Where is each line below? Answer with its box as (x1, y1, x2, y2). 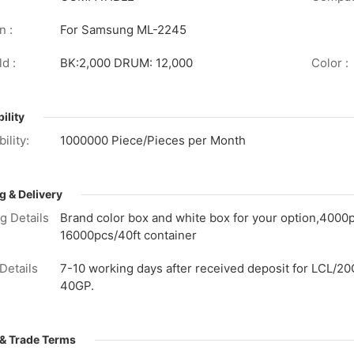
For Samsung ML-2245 (60, 22, 186, 38)
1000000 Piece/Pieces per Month (60, 133, 246, 149)
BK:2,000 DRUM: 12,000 (60, 55, 193, 71)
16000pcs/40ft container (60, 228, 197, 243)
